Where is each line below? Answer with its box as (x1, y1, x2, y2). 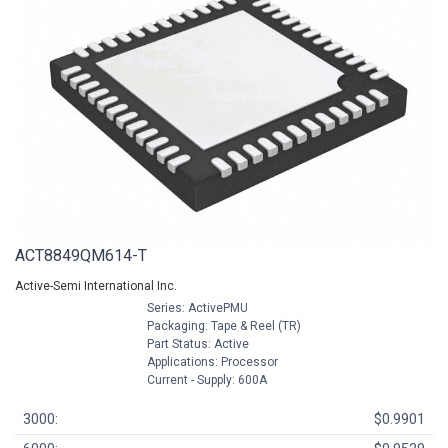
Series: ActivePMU (143, 301, 248, 316)
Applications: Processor (143, 355, 278, 370)
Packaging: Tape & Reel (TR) (143, 319, 301, 334)
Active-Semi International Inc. (15, 279, 177, 294)
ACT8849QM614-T (15, 246, 147, 266)
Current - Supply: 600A (143, 373, 267, 388)
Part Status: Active (143, 337, 249, 352)
